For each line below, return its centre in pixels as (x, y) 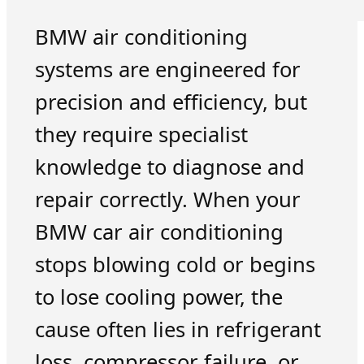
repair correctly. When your (167, 200)
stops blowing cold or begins (175, 265)
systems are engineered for (167, 70)
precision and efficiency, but (171, 102)
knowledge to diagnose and (169, 167)
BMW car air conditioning (159, 232)
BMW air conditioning (141, 37)
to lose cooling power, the (158, 297)
